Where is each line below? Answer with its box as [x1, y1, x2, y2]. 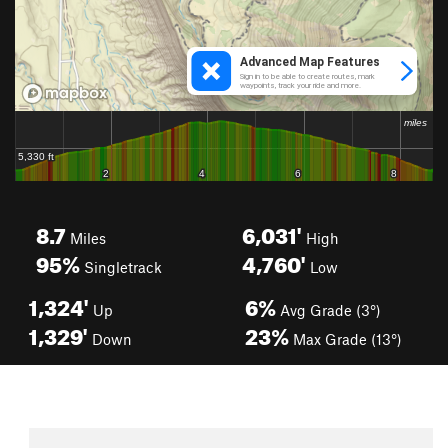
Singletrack [80, 258, 162, 276]
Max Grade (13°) [289, 330, 402, 348]
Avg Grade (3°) [276, 301, 381, 319]
